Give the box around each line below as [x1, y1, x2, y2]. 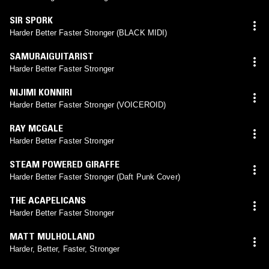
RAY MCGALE [10, 121, 63, 134]
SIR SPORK [10, 13, 53, 26]
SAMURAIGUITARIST [10, 49, 94, 62]
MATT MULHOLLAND [10, 229, 95, 242]
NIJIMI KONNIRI [10, 85, 72, 98]
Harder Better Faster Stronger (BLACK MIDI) [10, 28, 168, 37]
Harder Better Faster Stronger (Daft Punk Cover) [10, 172, 180, 181]
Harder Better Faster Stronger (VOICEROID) [10, 100, 166, 109]
